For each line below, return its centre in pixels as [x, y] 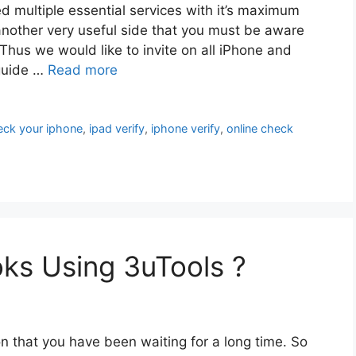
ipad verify [117, 129]
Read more [83, 70]
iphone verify [186, 129]
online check [260, 129]
